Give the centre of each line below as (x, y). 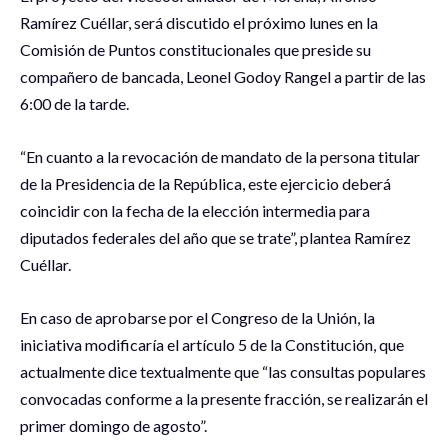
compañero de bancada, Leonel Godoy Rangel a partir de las (223, 77)
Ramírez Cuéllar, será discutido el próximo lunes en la (199, 23)
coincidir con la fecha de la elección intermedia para (195, 211)
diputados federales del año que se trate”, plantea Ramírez (215, 238)
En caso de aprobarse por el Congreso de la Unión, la (197, 318)
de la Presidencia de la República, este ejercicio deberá (205, 184)
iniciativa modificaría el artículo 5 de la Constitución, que (212, 345)
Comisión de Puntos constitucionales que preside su (195, 50)
